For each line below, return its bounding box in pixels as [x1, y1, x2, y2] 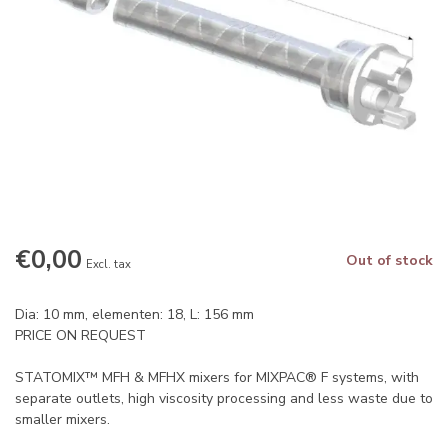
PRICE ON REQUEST [15, 326, 146, 345]
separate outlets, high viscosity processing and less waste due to [15, 389, 433, 408]
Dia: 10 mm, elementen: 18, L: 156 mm [15, 305, 254, 324]
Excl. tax [86, 257, 131, 272]
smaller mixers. [15, 410, 110, 429]
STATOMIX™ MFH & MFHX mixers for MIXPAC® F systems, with [15, 368, 419, 387]
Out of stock [346, 251, 433, 270]
